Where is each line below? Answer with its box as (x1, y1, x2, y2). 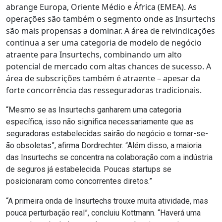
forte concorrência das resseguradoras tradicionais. (6, 85, 202, 96)
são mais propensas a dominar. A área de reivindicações (6, 25, 215, 37)
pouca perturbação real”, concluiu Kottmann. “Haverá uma (6, 208, 201, 218)
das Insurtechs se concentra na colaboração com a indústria (6, 153, 213, 163)
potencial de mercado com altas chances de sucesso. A (6, 61, 211, 72)
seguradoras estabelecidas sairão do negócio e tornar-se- (6, 129, 208, 139)
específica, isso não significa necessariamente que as (6, 117, 194, 127)
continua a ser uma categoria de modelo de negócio (6, 37, 202, 49)
